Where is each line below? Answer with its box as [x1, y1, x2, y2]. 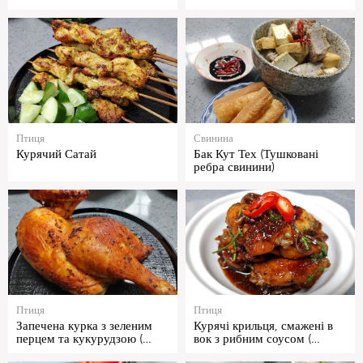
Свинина [194, 132, 233, 145]
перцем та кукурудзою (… [16, 331, 152, 347]
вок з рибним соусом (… [194, 331, 320, 347]
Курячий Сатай [16, 147, 96, 162]
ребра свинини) [194, 160, 275, 175]
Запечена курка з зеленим [16, 318, 152, 334]
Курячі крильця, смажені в [194, 318, 333, 334]
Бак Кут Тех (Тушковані [194, 147, 318, 162]
